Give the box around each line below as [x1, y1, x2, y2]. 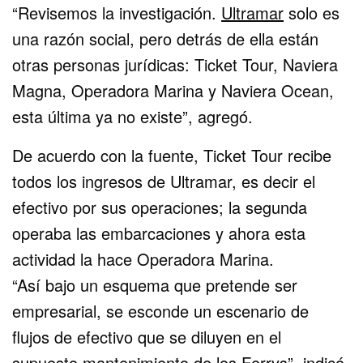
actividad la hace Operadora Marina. [12, 246, 275, 271]
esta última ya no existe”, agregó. [12, 104, 254, 128]
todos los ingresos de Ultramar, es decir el [12, 169, 316, 193]
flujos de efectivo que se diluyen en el [12, 324, 282, 348]
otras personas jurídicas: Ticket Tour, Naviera [12, 52, 339, 76]
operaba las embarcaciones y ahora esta [12, 220, 306, 245]
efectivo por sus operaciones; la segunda [12, 194, 308, 219]
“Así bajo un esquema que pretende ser [12, 272, 298, 297]
